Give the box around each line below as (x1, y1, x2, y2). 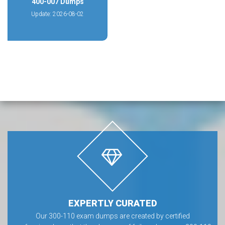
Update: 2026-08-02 (31, 11, 84, 18)
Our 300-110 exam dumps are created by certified (35, 212, 190, 220)
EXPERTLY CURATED (68, 198, 157, 208)
